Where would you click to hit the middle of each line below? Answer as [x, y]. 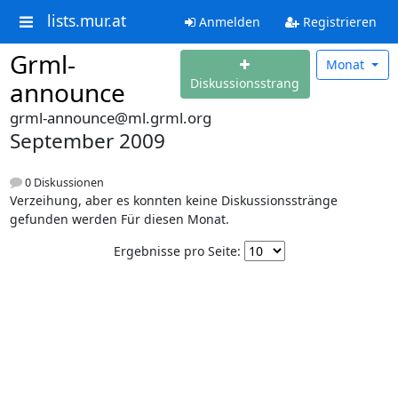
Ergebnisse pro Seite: [177, 251]
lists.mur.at [86, 21]
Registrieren [338, 22]
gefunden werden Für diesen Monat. [119, 219]
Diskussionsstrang [245, 84]
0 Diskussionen [63, 183]
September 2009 [87, 141]
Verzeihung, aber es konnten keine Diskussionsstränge [173, 201]
